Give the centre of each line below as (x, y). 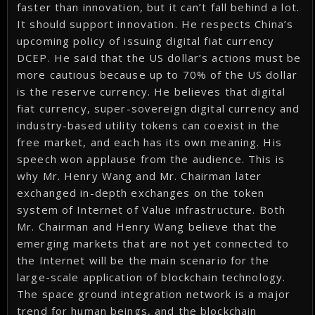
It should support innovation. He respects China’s (155, 24)
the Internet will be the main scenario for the (143, 260)
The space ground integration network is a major (154, 294)
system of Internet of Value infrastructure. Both (152, 209)
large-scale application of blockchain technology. (152, 277)
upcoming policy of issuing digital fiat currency (146, 40)
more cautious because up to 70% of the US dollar (157, 74)
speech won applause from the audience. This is (151, 159)
